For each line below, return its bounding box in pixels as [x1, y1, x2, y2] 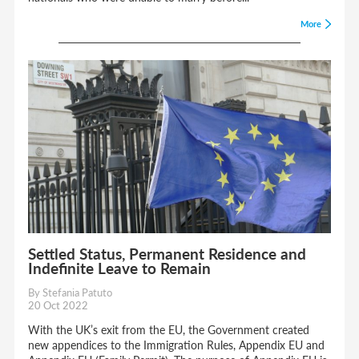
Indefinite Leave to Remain [28, 257, 212, 280]
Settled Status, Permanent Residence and [28, 243, 307, 265]
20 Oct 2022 [28, 298, 89, 313]
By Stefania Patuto [28, 284, 113, 300]
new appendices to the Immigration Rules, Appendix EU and [28, 336, 325, 353]
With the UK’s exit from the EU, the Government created [28, 321, 310, 337]
